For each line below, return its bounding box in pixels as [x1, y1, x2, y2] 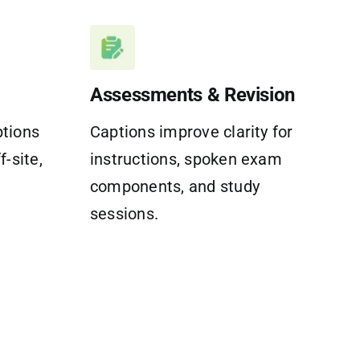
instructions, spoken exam [89, 149, 282, 169]
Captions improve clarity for [89, 121, 293, 141]
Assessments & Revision [89, 83, 296, 106]
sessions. [89, 203, 159, 223]
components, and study [89, 176, 260, 196]
